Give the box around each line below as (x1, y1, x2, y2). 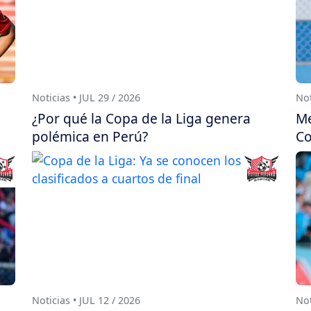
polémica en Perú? (32, 127, 148, 146)
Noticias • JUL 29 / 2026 (32, 91, 140, 105)
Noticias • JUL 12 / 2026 (32, 294, 140, 308)
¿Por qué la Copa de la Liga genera (32, 109, 251, 128)
